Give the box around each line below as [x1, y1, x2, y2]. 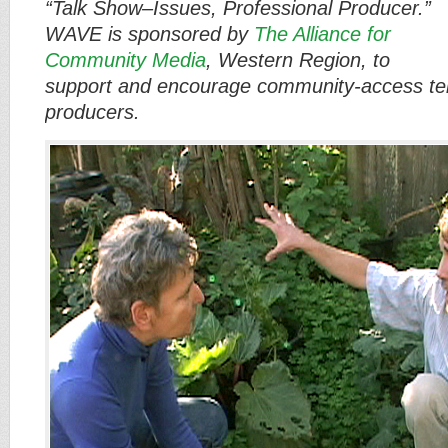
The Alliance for [254, 23, 391, 45]
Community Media [45, 49, 206, 71]
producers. [45, 101, 140, 123]
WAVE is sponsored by [45, 23, 254, 45]
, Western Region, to [206, 49, 390, 71]
